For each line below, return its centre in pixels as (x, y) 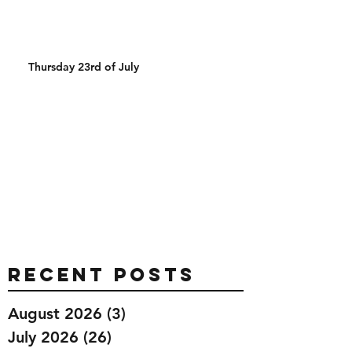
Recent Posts (102, 274)
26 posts (143, 337)
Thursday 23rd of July (84, 66)
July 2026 (43, 337)
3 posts (153, 313)
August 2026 (55, 313)
